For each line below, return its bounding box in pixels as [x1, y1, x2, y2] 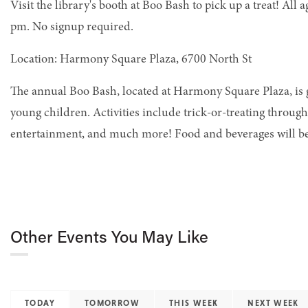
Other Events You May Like [10, 230, 208, 247]
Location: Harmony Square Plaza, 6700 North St [10, 53, 252, 66]
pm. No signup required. [10, 21, 133, 34]
